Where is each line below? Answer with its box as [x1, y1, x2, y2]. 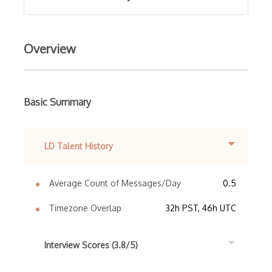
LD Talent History [44, 141, 113, 151]
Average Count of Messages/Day [49, 178, 181, 188]
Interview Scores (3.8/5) [44, 240, 138, 250]
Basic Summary [24, 96, 91, 108]
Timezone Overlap [49, 203, 121, 213]
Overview [24, 41, 76, 56]
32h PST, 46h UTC [166, 203, 236, 213]
